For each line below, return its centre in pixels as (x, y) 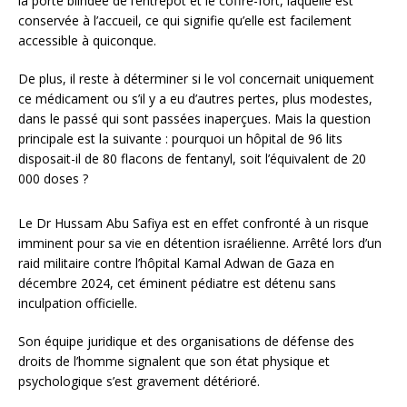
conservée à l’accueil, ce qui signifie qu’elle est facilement (185, 21)
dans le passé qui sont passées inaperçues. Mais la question (194, 119)
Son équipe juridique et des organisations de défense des (186, 342)
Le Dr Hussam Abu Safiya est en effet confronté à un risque (194, 223)
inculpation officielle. (78, 303)
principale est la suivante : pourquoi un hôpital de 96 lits (180, 139)
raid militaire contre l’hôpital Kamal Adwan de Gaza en (176, 263)
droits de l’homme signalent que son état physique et (174, 362)
